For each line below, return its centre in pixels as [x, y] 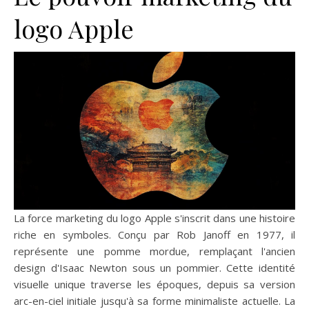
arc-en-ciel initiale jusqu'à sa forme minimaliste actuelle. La [154, 300]
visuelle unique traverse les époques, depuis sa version [154, 284]
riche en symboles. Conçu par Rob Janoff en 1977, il [154, 234]
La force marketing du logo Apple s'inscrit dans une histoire [154, 218]
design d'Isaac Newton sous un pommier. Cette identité [154, 267]
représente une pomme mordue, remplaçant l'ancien [154, 251]
